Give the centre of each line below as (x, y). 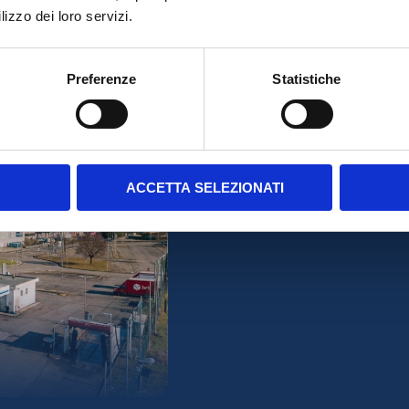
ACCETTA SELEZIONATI (204, 187)
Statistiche (307, 79)
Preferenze (101, 79)
